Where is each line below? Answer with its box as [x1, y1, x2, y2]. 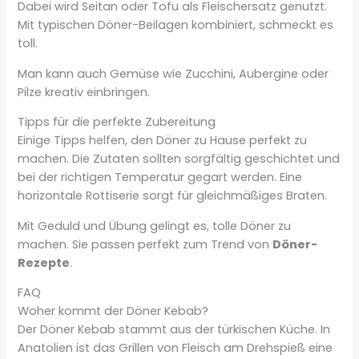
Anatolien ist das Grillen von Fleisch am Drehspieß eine [18, 340, 333, 357]
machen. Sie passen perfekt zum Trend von [18, 236, 273, 252]
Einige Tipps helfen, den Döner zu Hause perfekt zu [18, 132, 308, 149]
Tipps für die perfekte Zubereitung [18, 114, 216, 131]
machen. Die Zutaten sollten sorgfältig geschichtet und [18, 151, 341, 167]
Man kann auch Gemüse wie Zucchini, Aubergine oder [18, 65, 329, 82]
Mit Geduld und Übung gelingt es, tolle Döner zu [18, 217, 292, 234]
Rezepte [18, 254, 71, 271]
